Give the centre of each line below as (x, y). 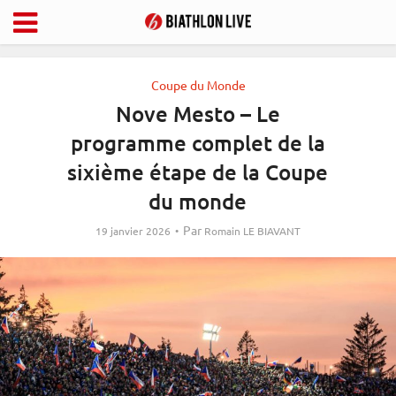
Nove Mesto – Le (198, 114)
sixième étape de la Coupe (198, 172)
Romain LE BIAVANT (252, 231)
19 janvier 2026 (133, 231)
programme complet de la (198, 143)
